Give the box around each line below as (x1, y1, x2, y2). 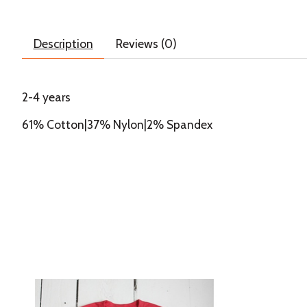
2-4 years (22, 89, 71, 104)
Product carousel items (22, 278, 141, 293)
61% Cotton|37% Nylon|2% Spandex (22, 117, 212, 132)
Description (33, 36, 93, 51)
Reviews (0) (115, 36, 177, 51)
